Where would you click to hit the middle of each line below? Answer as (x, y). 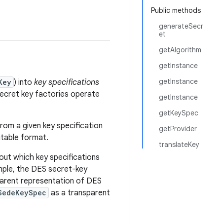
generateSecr (181, 26)
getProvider (178, 129)
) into (24, 82)
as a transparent (79, 193)
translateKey (179, 145)
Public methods (176, 10)
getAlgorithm (180, 50)
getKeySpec (179, 113)
